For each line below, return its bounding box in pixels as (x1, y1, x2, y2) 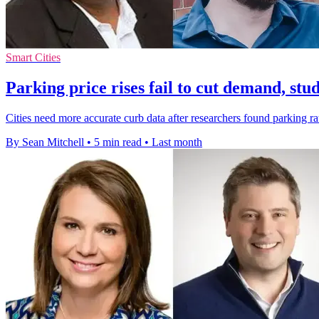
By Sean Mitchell (6, 135, 84, 148)
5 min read (94, 135, 142, 148)
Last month (152, 135, 202, 148)
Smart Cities (6, 51, 61, 63)
